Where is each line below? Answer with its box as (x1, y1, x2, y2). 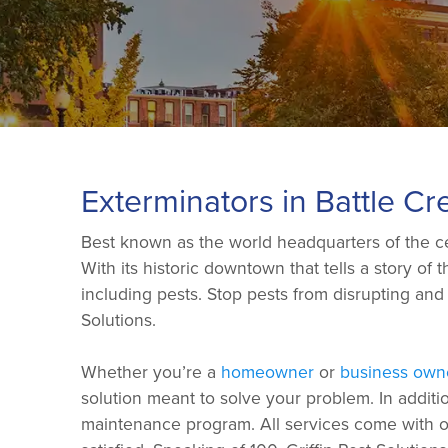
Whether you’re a (80, 358, 221, 384)
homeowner (220, 358, 314, 384)
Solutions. (80, 306, 156, 332)
